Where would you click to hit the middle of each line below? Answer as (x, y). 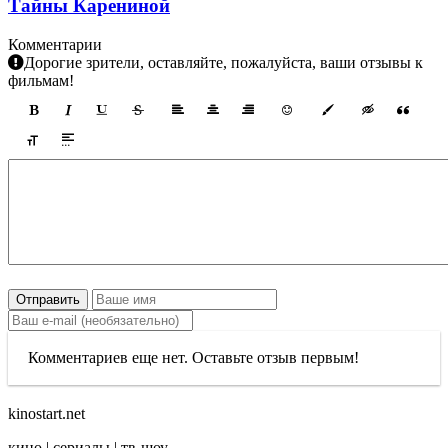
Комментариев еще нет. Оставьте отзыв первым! (193, 357)
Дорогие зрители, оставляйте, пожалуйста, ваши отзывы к (223, 62)
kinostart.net (46, 413)
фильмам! (41, 80)
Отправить (48, 299)
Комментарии (55, 44)
